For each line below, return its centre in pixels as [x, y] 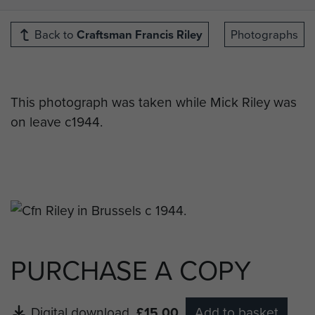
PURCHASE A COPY [131, 269]
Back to [54, 34]
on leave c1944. [57, 122]
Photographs [264, 34]
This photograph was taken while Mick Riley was [154, 102]
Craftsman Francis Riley [140, 35]
